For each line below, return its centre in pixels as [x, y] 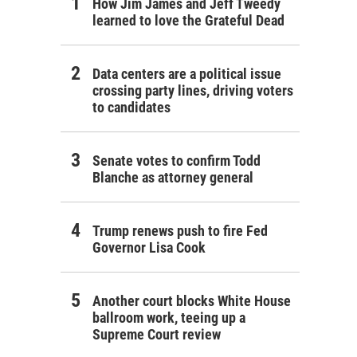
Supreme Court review [157, 335]
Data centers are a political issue [187, 74]
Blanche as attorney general [173, 178]
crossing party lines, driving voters [193, 91]
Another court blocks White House [192, 301]
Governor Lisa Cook [149, 248]
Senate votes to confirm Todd [177, 161]
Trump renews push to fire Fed [180, 231]
